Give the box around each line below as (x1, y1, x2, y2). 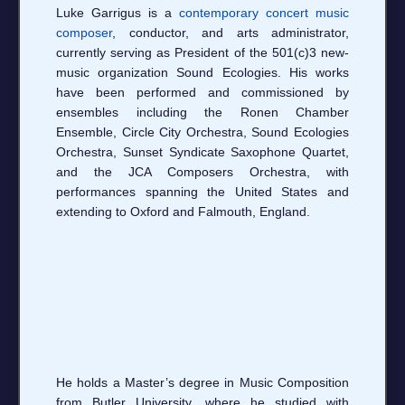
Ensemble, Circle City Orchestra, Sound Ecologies (56, 124, 349, 139)
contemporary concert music (179, 5, 349, 20)
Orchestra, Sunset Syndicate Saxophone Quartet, (56, 144, 349, 159)
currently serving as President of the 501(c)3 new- (56, 44, 349, 60)
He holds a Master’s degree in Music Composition (56, 374, 349, 390)
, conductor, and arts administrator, (112, 24, 349, 40)
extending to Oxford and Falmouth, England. (56, 203, 310, 219)
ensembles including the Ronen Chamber (56, 104, 349, 119)
